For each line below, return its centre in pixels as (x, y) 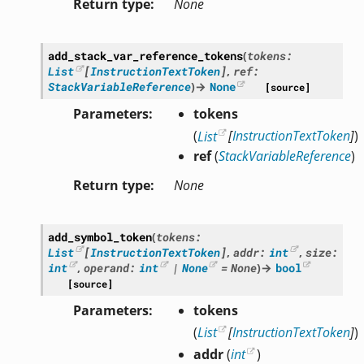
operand (107, 267)
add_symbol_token (100, 236)
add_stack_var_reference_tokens (145, 56)
